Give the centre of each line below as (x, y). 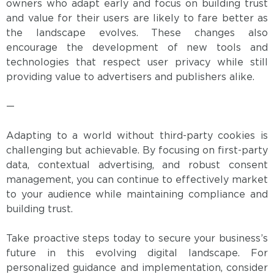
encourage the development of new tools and (137, 48)
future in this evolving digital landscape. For (137, 254)
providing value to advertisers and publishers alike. (130, 78)
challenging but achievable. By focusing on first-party (137, 151)
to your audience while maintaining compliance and (137, 195)
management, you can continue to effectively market (137, 180)
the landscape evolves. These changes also (137, 34)
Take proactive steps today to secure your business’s (137, 239)
